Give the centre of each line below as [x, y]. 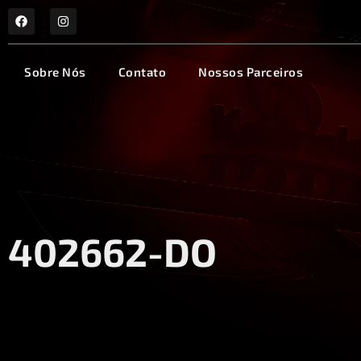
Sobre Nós [55, 72]
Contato [142, 72]
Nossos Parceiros [251, 72]
